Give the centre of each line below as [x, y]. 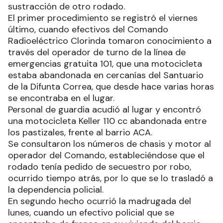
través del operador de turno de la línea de [97, 52]
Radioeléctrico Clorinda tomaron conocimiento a [110, 41]
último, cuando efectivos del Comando [88, 29]
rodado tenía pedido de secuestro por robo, [100, 167]
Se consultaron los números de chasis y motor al [110, 144]
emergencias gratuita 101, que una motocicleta [105, 63]
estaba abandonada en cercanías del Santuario [106, 75]
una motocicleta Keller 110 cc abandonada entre [107, 121]
